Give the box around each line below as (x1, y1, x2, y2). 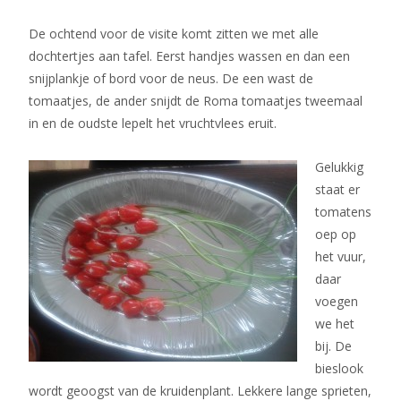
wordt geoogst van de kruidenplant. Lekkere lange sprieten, (29, 382, 371, 399)
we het (315, 315, 354, 332)
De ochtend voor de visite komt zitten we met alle (29, 25, 319, 42)
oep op (315, 226, 356, 243)
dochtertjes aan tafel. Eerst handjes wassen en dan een (29, 47, 350, 64)
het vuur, (315, 248, 366, 265)
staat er (315, 181, 360, 198)
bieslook (315, 360, 363, 377)
